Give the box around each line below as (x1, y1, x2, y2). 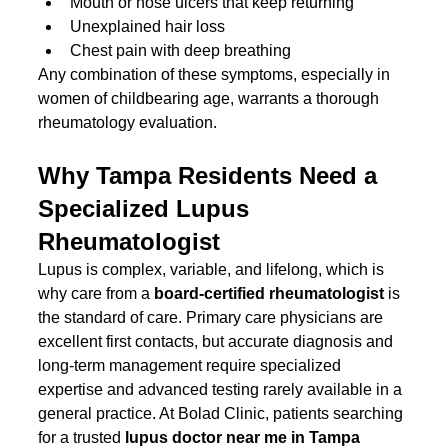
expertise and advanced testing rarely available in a (38, 381, 407, 399)
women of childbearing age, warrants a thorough (38, 90, 384, 108)
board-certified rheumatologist (154, 285, 385, 303)
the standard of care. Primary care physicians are (38, 309, 388, 327)
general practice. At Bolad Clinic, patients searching (38, 405, 408, 423)
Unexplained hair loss (70, 18, 226, 36)
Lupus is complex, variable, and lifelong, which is (38, 261, 389, 279)
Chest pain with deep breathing (70, 42, 292, 60)
